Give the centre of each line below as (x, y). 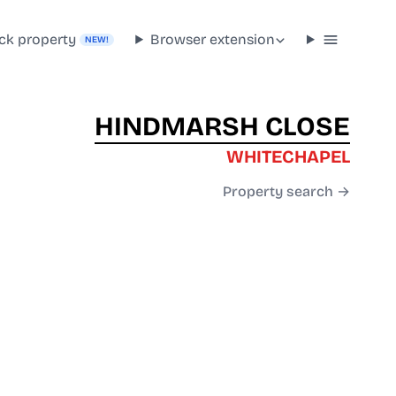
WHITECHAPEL (288, 157)
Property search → (286, 192)
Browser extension (213, 39)
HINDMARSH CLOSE (222, 127)
